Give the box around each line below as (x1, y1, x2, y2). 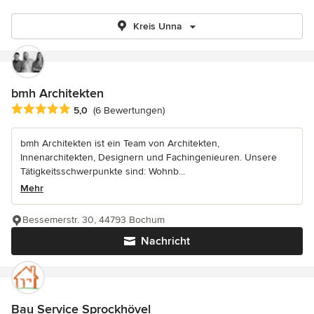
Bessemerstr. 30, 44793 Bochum (22, 214, 165, 226)
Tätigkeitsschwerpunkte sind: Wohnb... (20, 165, 185, 178)
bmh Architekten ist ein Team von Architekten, (20, 137, 219, 150)
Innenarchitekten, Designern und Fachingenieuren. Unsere (20, 151, 277, 164)
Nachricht (141, 234, 190, 249)
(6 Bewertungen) (93, 104, 165, 117)
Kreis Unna (133, 20, 182, 32)
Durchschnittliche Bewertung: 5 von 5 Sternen (11, 102, 237, 117)
